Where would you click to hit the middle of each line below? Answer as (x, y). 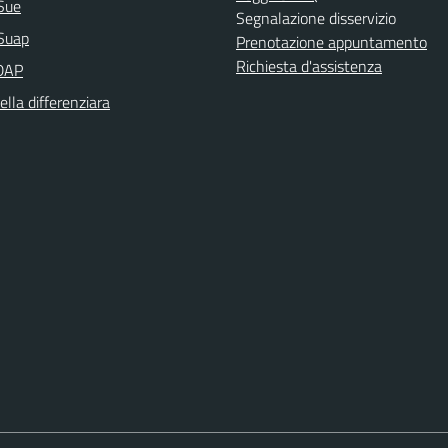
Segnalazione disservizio (316, 18)
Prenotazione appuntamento (331, 42)
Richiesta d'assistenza (309, 66)
